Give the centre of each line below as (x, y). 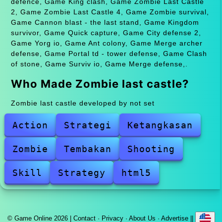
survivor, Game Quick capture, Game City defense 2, (106, 32)
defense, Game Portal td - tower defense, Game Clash (109, 53)
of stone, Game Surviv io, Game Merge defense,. (99, 64)
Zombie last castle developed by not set (83, 103)
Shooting (151, 149)
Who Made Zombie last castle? (100, 83)
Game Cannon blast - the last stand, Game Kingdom (105, 22)
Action (30, 125)
